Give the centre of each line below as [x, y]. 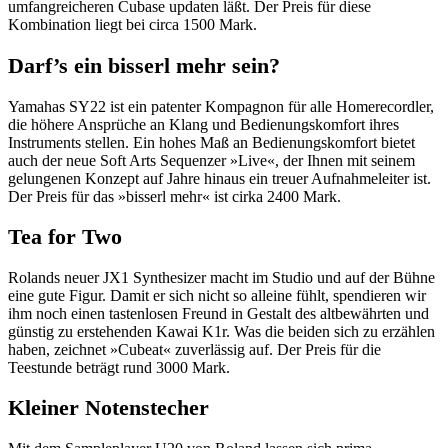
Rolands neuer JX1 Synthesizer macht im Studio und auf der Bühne [221, 277]
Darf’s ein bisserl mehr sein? [144, 66]
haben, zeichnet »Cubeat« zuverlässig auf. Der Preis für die [194, 349]
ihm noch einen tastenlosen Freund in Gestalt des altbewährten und [218, 313]
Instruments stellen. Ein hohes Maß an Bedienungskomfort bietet [211, 142]
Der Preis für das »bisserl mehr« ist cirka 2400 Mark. [174, 196]
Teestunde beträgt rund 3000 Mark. [119, 367]
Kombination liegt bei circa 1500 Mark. [132, 25]
